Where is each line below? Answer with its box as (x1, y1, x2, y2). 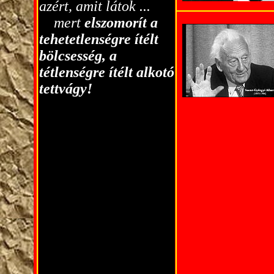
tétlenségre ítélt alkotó (39, 64, 174, 80)
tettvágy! (39, 81, 92, 97)
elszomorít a (84, 15, 158, 31)
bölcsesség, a (39, 48, 117, 64)
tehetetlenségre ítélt (39, 31, 158, 47)
